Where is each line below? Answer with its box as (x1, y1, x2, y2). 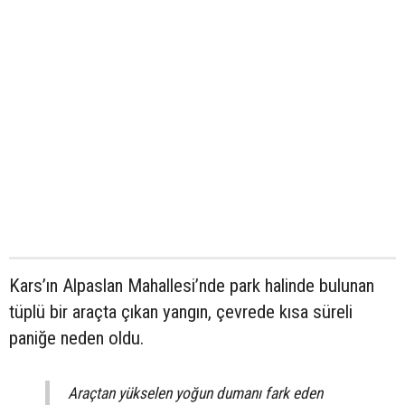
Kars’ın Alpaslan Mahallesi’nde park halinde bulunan (9, 275, 374, 297)
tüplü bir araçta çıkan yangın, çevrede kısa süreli (9, 301, 353, 324)
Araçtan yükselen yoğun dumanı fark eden (68, 384, 323, 403)
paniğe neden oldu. (9, 327, 144, 350)
